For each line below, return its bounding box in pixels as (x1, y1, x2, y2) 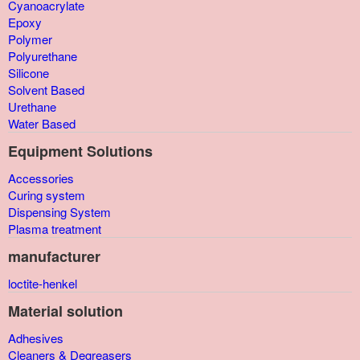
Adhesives (8, 329, 63, 347)
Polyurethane (8, 47, 77, 65)
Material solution (8, 301, 123, 322)
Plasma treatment (8, 220, 101, 238)
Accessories (8, 170, 74, 187)
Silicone (8, 64, 49, 82)
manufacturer (8, 246, 100, 268)
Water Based (8, 115, 76, 133)
